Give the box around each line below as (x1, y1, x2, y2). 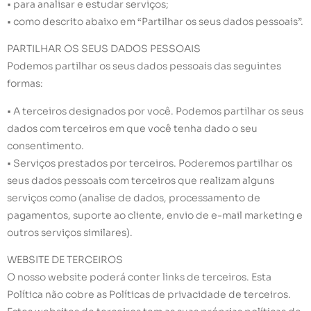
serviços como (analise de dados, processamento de (7, 191, 260, 204)
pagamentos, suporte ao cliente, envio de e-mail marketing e (7, 208, 303, 221)
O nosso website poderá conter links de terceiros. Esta (7, 270, 271, 283)
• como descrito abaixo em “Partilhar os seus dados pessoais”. (7, 15, 303, 28)
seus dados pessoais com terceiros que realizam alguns (7, 174, 274, 187)
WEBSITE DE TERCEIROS (7, 253, 123, 266)
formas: (7, 77, 43, 90)
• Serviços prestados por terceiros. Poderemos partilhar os (7, 156, 292, 169)
